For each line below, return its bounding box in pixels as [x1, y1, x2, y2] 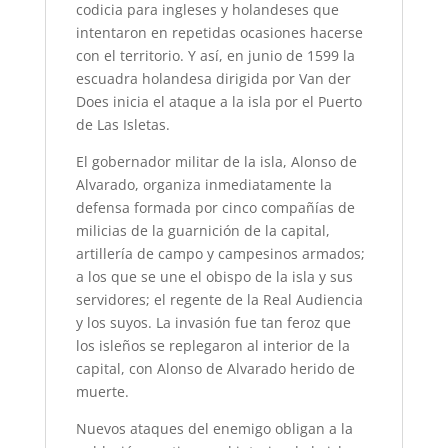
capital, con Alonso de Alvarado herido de [75, 359, 355, 379]
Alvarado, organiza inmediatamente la [75, 175, 332, 195]
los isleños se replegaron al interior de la [75, 336, 350, 356]
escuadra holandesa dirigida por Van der [75, 69, 351, 89]
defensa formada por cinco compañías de [75, 198, 355, 218]
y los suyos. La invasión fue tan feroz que [75, 313, 351, 333]
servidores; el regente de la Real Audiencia [75, 290, 363, 310]
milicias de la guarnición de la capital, [75, 221, 330, 241]
